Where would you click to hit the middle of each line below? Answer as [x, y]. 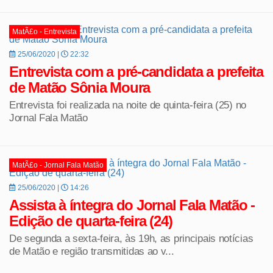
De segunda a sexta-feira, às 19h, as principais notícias [131, 238]
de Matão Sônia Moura [80, 87]
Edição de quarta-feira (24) [91, 221]
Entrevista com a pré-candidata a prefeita [136, 71]
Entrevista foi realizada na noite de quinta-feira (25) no [128, 105]
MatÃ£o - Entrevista [44, 31]
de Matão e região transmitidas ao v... [92, 251]
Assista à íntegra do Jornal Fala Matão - [132, 205]
